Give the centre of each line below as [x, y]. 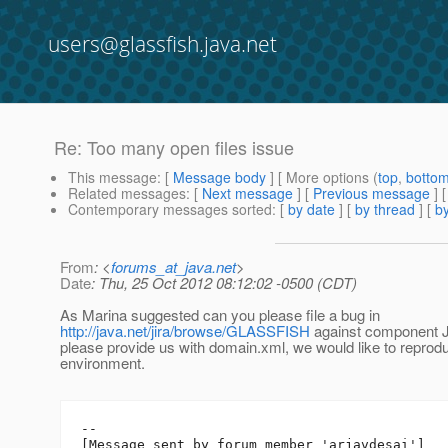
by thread [385, 209]
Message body [219, 177]
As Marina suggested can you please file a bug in [220, 315]
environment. [102, 363]
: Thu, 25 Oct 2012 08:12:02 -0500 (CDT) [224, 283]
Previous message [371, 193]
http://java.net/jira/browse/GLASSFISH [185, 331]
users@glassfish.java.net [162, 44]
